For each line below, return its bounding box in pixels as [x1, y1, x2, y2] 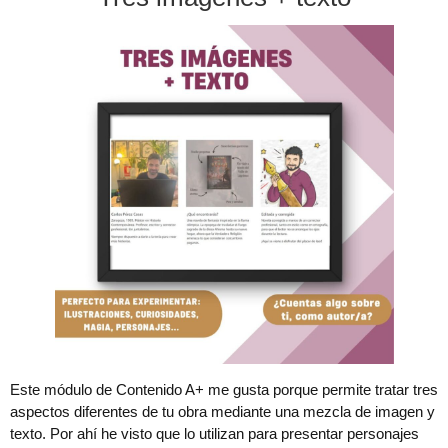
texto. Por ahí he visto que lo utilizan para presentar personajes [10, 425, 419, 443]
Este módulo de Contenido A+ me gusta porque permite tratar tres [10, 381, 438, 399]
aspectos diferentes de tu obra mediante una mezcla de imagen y [10, 403, 435, 421]
